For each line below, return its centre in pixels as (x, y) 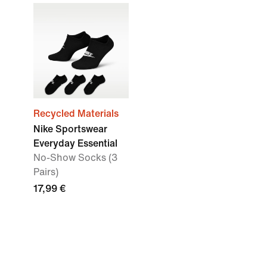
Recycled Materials (76, 114)
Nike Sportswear (70, 129)
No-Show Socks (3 (75, 158)
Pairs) (46, 172)
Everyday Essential (75, 143)
